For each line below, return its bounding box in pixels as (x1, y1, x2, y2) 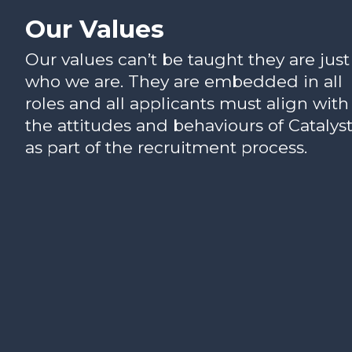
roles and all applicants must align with (25, 93, 349, 113)
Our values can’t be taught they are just (25, 49, 350, 69)
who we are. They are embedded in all (25, 71, 343, 91)
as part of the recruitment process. (25, 137, 307, 157)
